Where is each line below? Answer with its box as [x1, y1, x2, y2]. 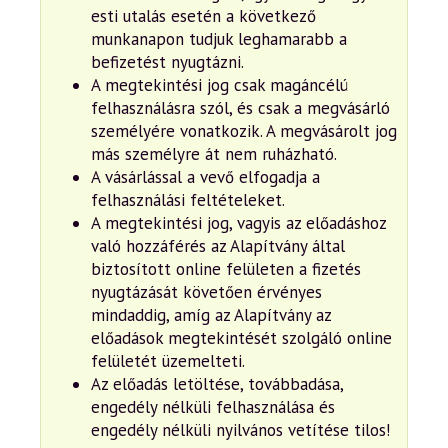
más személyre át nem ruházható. [91, 142, 337, 165]
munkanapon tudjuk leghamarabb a [91, 27, 347, 50]
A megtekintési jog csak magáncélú [91, 73, 348, 96]
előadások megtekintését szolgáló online [91, 326, 392, 349]
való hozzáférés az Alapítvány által [91, 234, 345, 257]
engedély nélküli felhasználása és [91, 395, 335, 418]
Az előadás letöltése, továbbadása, [91, 372, 343, 395]
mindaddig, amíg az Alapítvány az [91, 303, 331, 326]
